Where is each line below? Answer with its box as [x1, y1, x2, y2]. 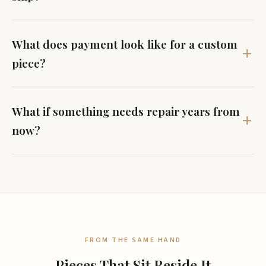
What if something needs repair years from [12, 103, 240, 119]
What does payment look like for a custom [12, 36, 237, 52]
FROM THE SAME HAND [84, 235, 182, 245]
